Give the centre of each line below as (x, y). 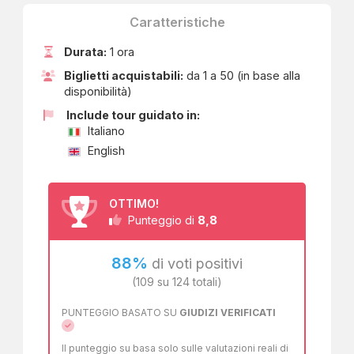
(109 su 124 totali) (177, 282)
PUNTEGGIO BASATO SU (121, 313)
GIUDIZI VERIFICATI (228, 313)
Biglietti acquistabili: (124, 75)
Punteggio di (160, 220)
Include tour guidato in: (132, 115)
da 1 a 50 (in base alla (242, 75)
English (105, 151)
